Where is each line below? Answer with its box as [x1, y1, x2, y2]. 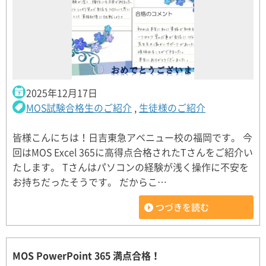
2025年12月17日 [26, 85, 97, 100]
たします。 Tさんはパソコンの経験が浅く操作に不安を [12, 160, 249, 174]
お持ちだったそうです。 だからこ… [12, 175, 167, 189]
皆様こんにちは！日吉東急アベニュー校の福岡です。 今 [12, 130, 252, 144]
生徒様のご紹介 [139, 100, 205, 115]
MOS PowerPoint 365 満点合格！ [12, 248, 160, 262]
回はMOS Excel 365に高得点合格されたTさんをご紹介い [12, 145, 253, 159]
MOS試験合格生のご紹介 [26, 100, 132, 115]
